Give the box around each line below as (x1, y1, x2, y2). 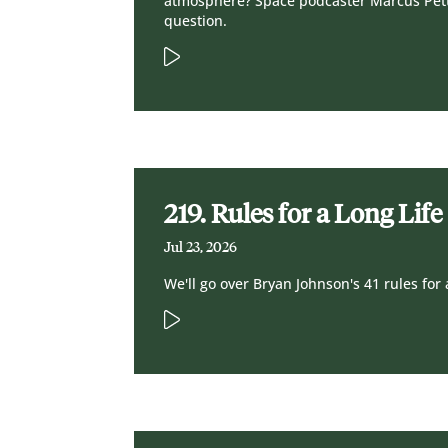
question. (164, 11, 228, 31)
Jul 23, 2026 (164, 239, 238, 257)
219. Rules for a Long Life (164, 198, 443, 231)
